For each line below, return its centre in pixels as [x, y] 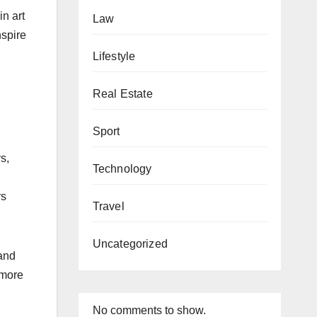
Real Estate [122, 94]
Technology [122, 169]
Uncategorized [130, 244]
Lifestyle [114, 56]
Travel [108, 206]
